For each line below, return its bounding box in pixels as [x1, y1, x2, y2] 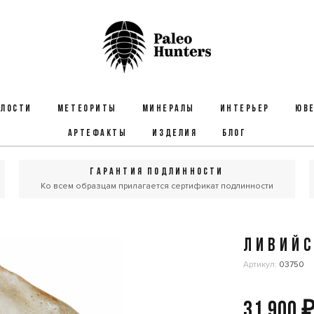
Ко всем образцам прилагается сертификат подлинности [40, 181, 273, 191]
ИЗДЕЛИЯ [152, 128, 198, 139]
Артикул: [243, 259, 280, 270]
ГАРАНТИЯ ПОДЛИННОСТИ [90, 167, 224, 177]
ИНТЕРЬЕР [219, 104, 270, 114]
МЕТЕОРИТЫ [57, 104, 117, 114]
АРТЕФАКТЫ [67, 128, 128, 139]
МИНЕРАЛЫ [142, 104, 195, 114]
